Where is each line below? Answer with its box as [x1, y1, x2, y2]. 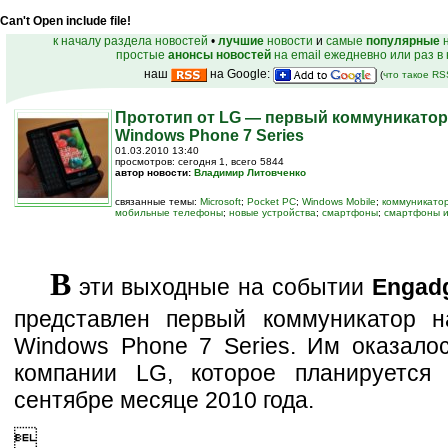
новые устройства [229, 207, 316, 218]
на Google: [207, 67, 273, 82]
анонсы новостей [168, 48, 271, 62]
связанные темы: [115, 196, 200, 207]
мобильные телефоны [115, 207, 223, 218]
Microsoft [200, 196, 241, 207]
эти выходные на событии [71, 274, 372, 300]
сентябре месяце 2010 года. [14, 387, 314, 413]
